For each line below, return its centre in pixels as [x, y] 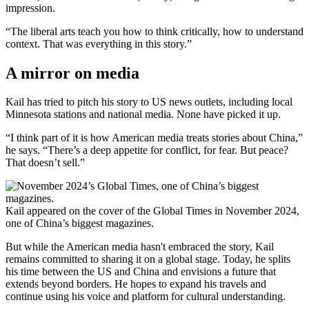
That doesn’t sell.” [45, 163]
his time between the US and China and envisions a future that [141, 272]
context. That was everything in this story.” [99, 43]
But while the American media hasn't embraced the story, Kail [140, 247]
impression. [30, 8]
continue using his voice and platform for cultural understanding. [146, 297]
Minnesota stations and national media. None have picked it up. [143, 114]
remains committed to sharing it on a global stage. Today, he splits [148, 259]
